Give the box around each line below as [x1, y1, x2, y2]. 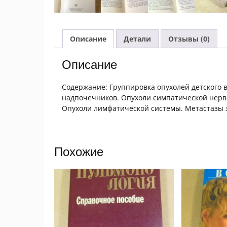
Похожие [54, 145, 103, 159]
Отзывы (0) [168, 34, 210, 44]
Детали [124, 34, 151, 44]
